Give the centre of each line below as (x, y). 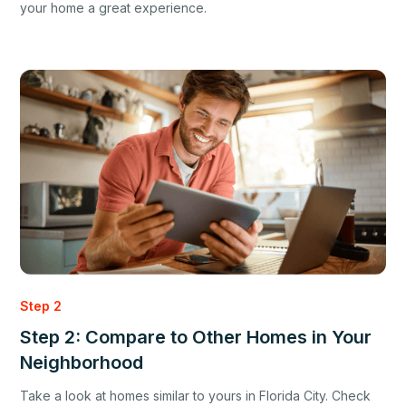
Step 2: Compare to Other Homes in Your (196, 337)
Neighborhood (82, 362)
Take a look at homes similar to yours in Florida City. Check (196, 395)
